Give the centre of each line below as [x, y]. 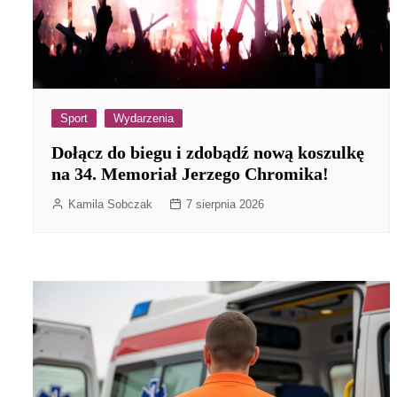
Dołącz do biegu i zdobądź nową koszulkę [208, 152]
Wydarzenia [144, 118]
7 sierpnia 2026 [225, 204]
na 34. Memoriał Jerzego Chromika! [190, 173]
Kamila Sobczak [110, 204]
